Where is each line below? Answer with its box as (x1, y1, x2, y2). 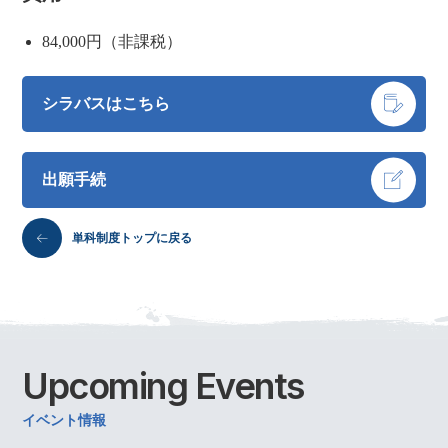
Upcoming (22, 363, 195, 408)
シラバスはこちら (42, 94, 171, 112)
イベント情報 (22, 412, 107, 428)
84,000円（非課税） (42, 32, 183, 50)
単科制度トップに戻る (72, 229, 193, 245)
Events (194, 363, 304, 408)
